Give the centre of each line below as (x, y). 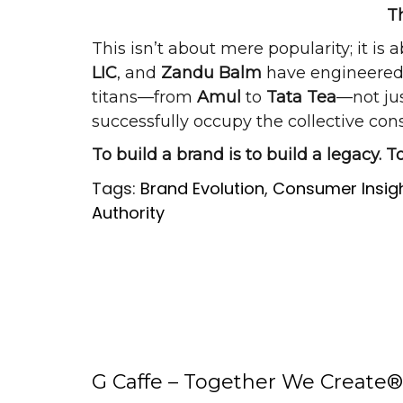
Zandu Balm (211, 73)
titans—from (144, 97)
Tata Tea (301, 97)
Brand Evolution (202, 188)
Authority (128, 213)
